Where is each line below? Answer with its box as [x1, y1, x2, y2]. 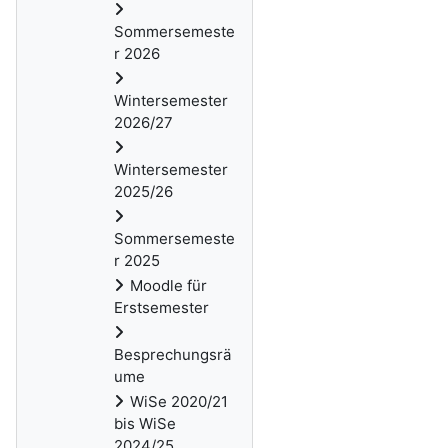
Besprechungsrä [114, 345, 231, 364]
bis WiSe [114, 414, 176, 433]
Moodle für [130, 276, 207, 295]
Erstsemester [114, 298, 209, 317]
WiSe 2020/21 [130, 392, 228, 411]
